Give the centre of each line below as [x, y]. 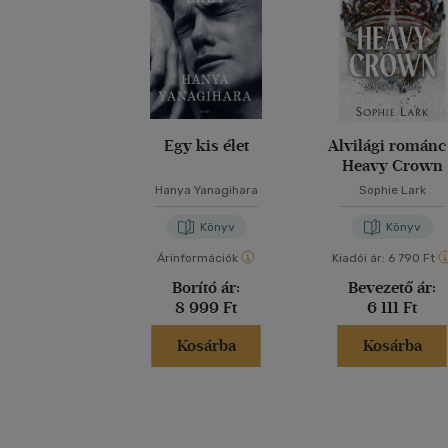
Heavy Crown [392, 165]
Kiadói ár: [358, 258]
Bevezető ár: [392, 287]
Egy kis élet [206, 145]
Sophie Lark [392, 190]
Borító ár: [206, 287]
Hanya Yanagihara [206, 190]
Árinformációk [197, 258]
